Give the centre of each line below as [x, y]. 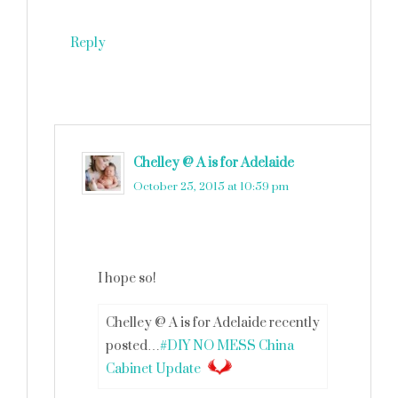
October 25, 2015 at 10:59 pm [211, 187]
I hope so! [127, 279]
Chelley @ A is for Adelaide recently [213, 323]
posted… [133, 346]
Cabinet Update [153, 369]
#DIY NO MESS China [227, 346]
